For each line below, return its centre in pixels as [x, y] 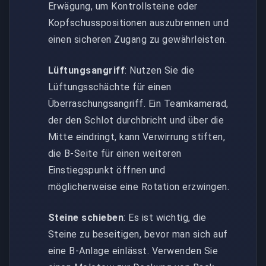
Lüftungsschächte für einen [110, 87]
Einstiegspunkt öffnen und [107, 170]
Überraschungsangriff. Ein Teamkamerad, [138, 103]
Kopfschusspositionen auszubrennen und [139, 23]
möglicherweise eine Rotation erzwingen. [139, 186]
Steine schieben [86, 217]
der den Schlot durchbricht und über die [136, 120]
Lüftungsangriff [87, 70]
